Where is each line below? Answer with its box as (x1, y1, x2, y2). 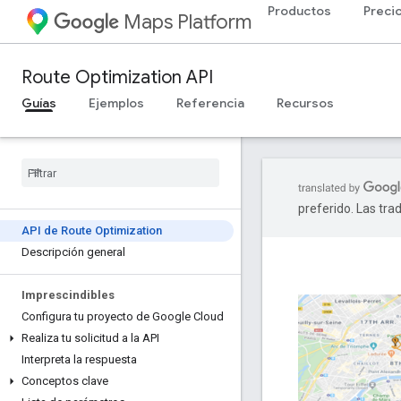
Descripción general (21, 245, 125, 259)
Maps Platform (124, 10, 252, 34)
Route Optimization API (21, 66, 213, 89)
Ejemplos (89, 95, 144, 111)
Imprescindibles (21, 288, 115, 302)
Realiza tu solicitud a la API (21, 331, 159, 345)
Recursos (277, 95, 334, 111)
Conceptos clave (21, 374, 108, 388)
